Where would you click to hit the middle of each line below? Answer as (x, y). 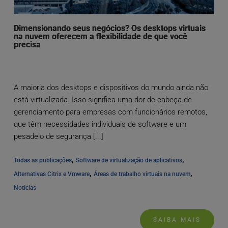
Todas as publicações (42, 161)
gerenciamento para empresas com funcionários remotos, (110, 112)
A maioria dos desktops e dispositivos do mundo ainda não (111, 88)
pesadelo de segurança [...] (58, 137)
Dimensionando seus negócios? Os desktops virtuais (109, 28)
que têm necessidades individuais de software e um (100, 124)
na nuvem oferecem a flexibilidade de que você (100, 37)
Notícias (25, 188)
